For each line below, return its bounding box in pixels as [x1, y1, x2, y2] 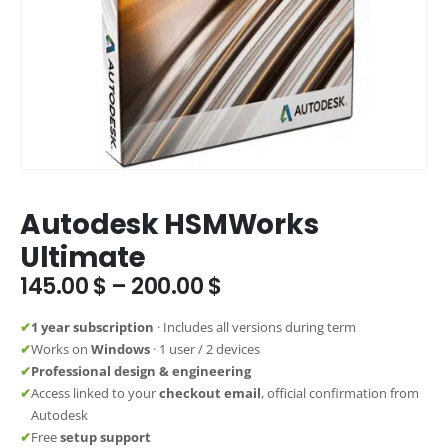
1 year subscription [31, 318, 154, 337]
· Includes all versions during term [154, 318, 356, 337]
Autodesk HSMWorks [20, 204, 319, 244]
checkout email [159, 384, 261, 403]
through [220, 335, 313, 367]
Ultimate [20, 237, 146, 277]
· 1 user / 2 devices [150, 340, 260, 359]
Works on [31, 340, 91, 359]
